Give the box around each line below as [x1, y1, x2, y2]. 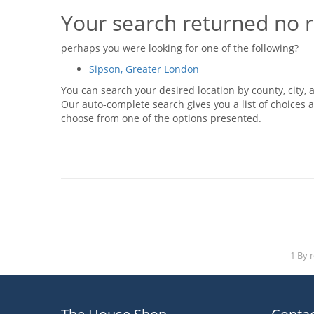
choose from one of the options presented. [61, 111, 261, 125]
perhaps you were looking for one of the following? [61, 41, 299, 55]
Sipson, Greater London [89, 62, 199, 76]
